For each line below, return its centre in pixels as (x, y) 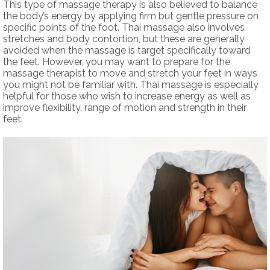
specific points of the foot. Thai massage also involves (124, 27)
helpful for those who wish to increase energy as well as (127, 96)
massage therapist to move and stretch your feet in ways (130, 73)
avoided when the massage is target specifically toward (127, 50)
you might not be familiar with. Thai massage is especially (131, 84)
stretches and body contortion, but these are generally (124, 39)
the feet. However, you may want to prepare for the (117, 61)
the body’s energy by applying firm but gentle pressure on (131, 16)
